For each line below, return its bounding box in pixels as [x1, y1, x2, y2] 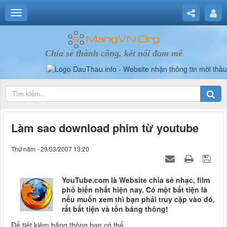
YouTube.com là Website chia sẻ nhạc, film [62, 175, 210, 185]
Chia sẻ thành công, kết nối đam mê [45, 48, 182, 58]
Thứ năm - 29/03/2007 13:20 [11, 144, 89, 154]
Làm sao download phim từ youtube [11, 120, 199, 136]
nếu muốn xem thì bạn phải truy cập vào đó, [62, 194, 215, 205]
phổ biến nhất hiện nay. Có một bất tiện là [62, 184, 207, 195]
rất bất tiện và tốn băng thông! [62, 204, 168, 214]
